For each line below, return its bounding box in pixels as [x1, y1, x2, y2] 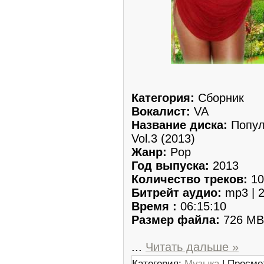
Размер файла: [131, 213, 220, 226]
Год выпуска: [131, 159, 213, 172]
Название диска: [131, 118, 227, 131]
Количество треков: [131, 172, 247, 186]
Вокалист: [131, 104, 194, 118]
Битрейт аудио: [131, 186, 222, 199]
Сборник [198, 91, 244, 104]
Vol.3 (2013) [131, 131, 195, 145]
